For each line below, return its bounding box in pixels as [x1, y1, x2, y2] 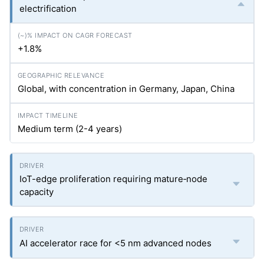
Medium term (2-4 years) [18, 123, 122, 134]
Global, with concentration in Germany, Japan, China [18, 83, 235, 94]
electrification [19, 3, 77, 14]
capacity [19, 186, 54, 197]
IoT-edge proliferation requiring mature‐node [19, 173, 207, 184]
